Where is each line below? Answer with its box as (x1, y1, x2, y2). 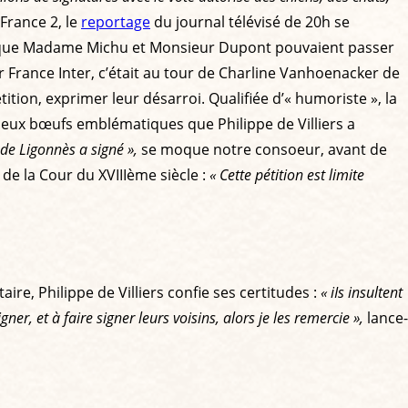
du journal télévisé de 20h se (150, 11, 350, 32)
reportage (81, 11, 150, 32)
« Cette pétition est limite (209, 164, 364, 185)
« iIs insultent (321, 281, 403, 302)
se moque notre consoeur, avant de (138, 138, 387, 159)
